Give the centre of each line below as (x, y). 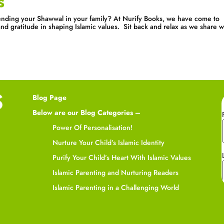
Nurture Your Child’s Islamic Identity (108, 142)
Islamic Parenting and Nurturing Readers (115, 172)
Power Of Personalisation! (92, 127)
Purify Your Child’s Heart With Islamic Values (121, 157)
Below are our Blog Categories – (86, 112)
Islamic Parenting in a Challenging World (115, 187)
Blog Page (49, 97)
